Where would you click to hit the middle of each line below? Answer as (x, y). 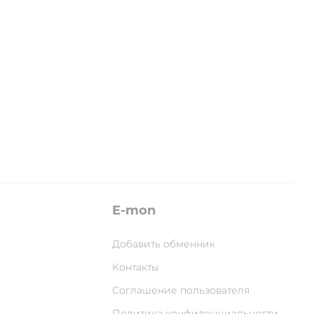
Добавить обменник (164, 244)
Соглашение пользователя (181, 290)
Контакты (136, 267)
